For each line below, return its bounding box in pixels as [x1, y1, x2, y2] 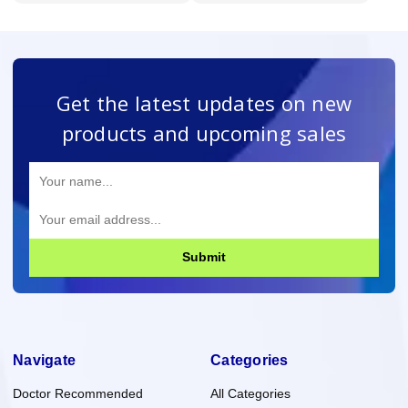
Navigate [13, 352, 76, 368]
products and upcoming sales [61, 118, 347, 147]
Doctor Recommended [13, 385, 143, 401]
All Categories [210, 385, 291, 401]
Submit [182, 250, 226, 265]
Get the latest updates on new [56, 88, 352, 117]
